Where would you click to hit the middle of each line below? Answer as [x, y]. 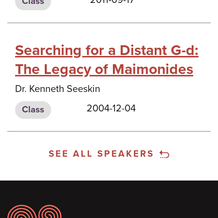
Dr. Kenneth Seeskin [58, 89]
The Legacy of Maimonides [104, 69]
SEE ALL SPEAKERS [102, 154]
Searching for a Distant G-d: [107, 50]
